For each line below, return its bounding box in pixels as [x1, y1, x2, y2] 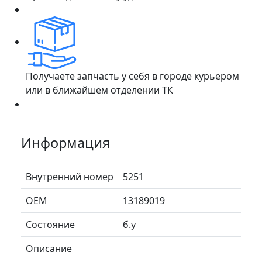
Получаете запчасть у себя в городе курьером [26, 69, 239, 82]
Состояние [26, 218, 75, 231]
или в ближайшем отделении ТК [26, 83, 173, 96]
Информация [21, 133, 110, 152]
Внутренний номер [26, 170, 113, 183]
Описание [26, 242, 72, 255]
